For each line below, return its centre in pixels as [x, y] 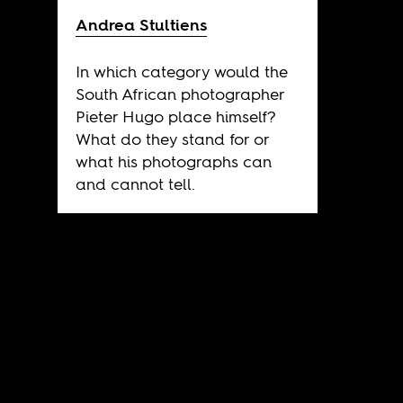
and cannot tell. [135, 184]
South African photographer [179, 94]
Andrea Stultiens [141, 24]
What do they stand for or [172, 139]
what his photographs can [173, 161]
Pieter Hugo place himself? [175, 116]
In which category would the [181, 71]
